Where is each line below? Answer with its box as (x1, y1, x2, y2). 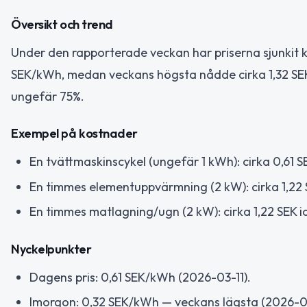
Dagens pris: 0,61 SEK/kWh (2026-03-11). (29, 269, 251, 285)
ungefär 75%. (11, 88, 84, 104)
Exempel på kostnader (11, 125, 138, 142)
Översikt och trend (11, 16, 113, 32)
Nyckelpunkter (11, 241, 92, 257)
